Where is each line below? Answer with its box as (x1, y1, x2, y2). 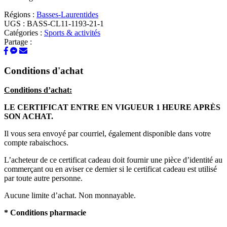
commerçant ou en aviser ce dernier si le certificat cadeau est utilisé (4, 165, 217, 174)
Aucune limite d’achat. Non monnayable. (4, 191, 136, 200)
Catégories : (4, 28, 44, 37)
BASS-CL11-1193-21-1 (27, 19, 104, 28)
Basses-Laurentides (36, 10, 98, 19)
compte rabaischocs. (4, 138, 68, 147)
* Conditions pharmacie (4, 208, 86, 217)
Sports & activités (44, 28, 100, 37)
